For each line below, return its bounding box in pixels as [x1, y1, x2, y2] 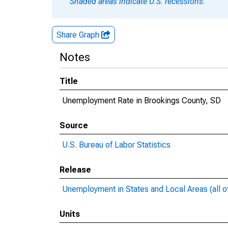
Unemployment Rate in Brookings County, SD [62, 96, 221, 105]
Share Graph [56, 30, 101, 40]
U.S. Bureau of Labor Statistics [62, 140, 170, 150]
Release [60, 165, 91, 175]
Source [60, 121, 88, 130]
